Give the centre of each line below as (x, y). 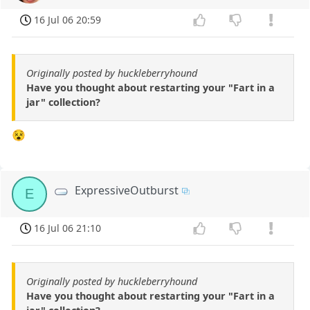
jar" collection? (63, 102)
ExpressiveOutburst (127, 190)
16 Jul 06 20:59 (68, 20)
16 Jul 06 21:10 (68, 228)
